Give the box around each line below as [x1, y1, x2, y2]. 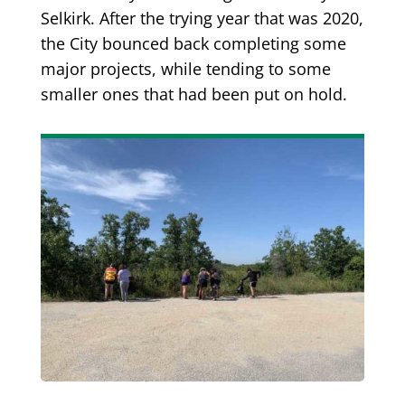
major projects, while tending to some [40, 58, 331, 80]
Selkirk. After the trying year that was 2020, [40, 7, 363, 29]
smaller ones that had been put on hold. [40, 83, 347, 105]
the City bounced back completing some [40, 33, 346, 54]
